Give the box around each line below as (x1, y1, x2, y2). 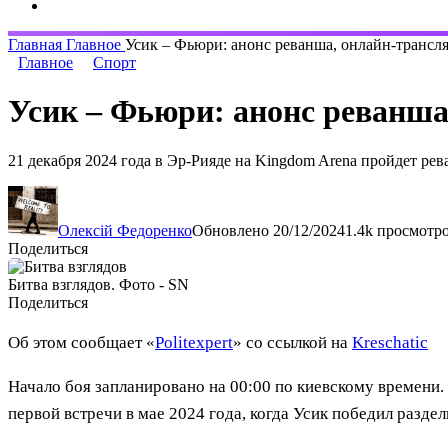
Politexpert (155, 332, 233, 352)
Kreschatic (352, 332, 428, 352)
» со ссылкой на (233, 332, 352, 352)
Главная (8, 35, 66, 53)
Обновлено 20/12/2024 (192, 221, 345, 239)
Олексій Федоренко (58, 221, 192, 239)
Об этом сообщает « (8, 332, 155, 352)
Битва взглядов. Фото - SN (8, 275, 189, 293)
